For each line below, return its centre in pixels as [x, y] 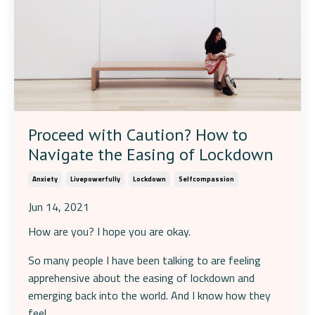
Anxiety [45, 179]
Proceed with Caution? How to [138, 134]
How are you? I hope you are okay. [109, 231]
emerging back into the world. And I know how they [149, 295]
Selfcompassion [206, 179]
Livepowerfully [95, 179]
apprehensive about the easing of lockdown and [141, 277]
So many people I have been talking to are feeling [144, 260]
